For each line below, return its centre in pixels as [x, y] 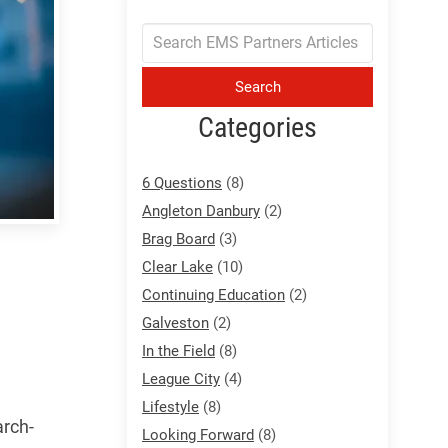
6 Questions [182, 182]
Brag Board [178, 238]
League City [181, 378]
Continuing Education [213, 294]
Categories [257, 127]
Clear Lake [177, 266]
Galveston [175, 322]
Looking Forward [198, 434]
